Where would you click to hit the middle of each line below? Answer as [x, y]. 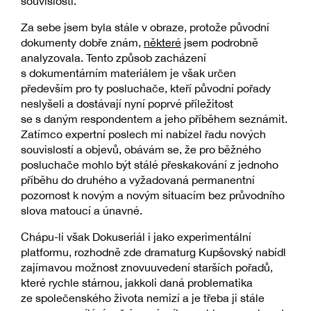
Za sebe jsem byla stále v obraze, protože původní [145, 27]
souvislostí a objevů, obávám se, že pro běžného [141, 149]
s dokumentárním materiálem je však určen [128, 73]
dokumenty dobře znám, [82, 42]
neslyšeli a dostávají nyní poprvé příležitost [127, 103]
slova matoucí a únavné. [82, 210]
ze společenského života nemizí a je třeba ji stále [143, 298]
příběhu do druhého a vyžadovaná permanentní [138, 179]
